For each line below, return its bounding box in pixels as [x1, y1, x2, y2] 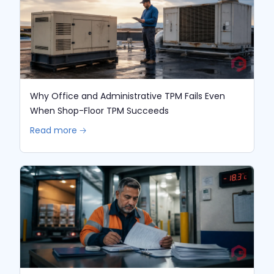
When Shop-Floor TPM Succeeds [30, 105, 169, 117]
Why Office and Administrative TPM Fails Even [30, 90, 226, 103]
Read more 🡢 [30, 124, 87, 137]
